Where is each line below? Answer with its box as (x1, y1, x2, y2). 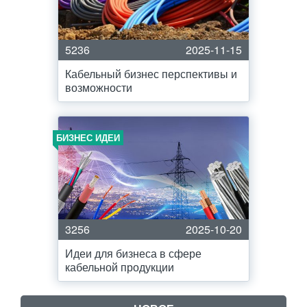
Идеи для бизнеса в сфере (65, 245, 201, 261)
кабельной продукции (65, 259, 174, 275)
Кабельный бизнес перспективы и (65, 66, 237, 82)
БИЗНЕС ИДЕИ (56, 131, 120, 144)
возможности (65, 79, 132, 95)
